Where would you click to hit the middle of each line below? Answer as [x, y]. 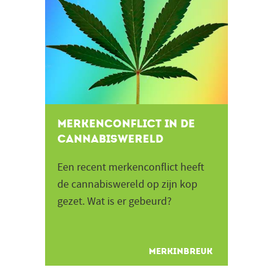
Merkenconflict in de [126, 124]
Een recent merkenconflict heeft [131, 167]
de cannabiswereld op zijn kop [127, 184]
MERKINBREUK [181, 251]
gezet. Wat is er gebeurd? [115, 201]
